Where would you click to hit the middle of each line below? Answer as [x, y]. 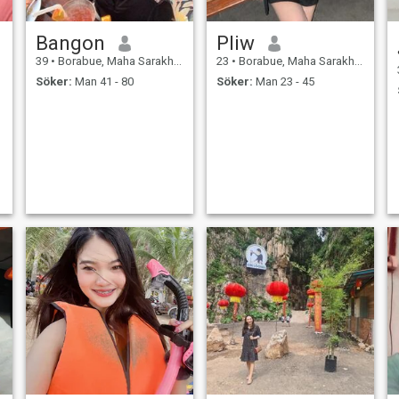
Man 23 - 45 [283, 81]
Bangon [70, 43]
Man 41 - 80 [102, 81]
